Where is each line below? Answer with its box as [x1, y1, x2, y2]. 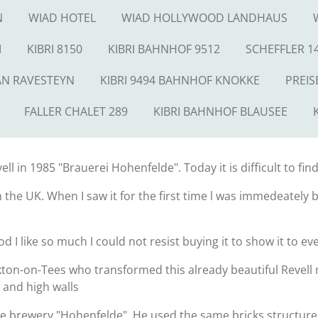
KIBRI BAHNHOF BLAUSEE [153, 104, 287, 119]
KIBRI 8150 [27, 41, 82, 57]
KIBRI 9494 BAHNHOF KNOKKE [100, 72, 260, 88]
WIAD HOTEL [28, 10, 96, 26]
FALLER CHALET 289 [24, 104, 128, 119]
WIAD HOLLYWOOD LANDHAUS [121, 10, 287, 26]
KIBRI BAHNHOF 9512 [108, 41, 220, 57]
